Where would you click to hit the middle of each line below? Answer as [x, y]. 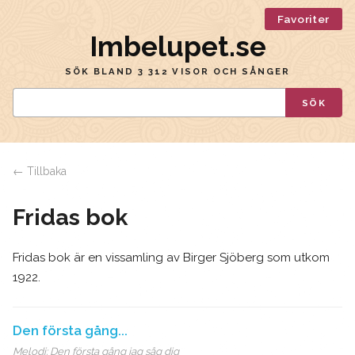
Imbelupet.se [177, 46]
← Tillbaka [40, 171]
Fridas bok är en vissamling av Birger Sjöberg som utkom [171, 258]
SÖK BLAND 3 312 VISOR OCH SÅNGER [177, 71]
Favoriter [303, 19]
